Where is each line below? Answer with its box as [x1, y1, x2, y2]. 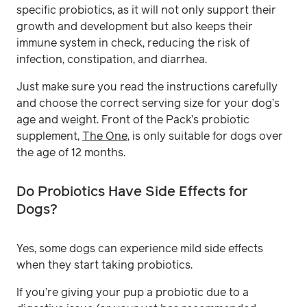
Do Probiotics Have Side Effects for [16, 184, 247, 199]
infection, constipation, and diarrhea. [16, 53, 207, 65]
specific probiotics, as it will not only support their [16, 4, 276, 16]
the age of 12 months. [16, 147, 128, 158]
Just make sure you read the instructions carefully [16, 81, 278, 93]
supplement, [16, 130, 82, 142]
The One [82, 130, 127, 142]
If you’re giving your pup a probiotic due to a [16, 286, 249, 298]
